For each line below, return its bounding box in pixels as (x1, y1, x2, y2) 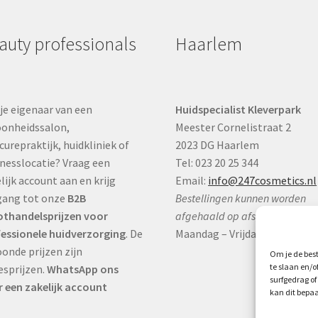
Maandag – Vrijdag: (175, 226, 268, 241)
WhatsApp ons (46, 262, 119, 277)
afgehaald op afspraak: (175, 209, 287, 224)
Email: (175, 173, 209, 188)
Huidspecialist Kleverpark (175, 102, 302, 117)
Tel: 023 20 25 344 (175, 155, 259, 170)
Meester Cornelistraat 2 (175, 120, 292, 135)
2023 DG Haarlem (175, 138, 260, 153)
